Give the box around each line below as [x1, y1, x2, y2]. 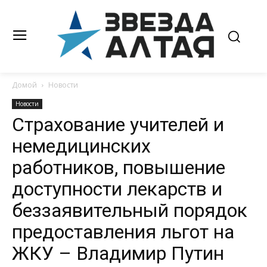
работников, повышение [12, 156, 225, 179]
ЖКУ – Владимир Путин [12, 242, 224, 265]
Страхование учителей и [12, 113, 224, 136]
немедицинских [12, 135, 151, 158]
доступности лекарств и [12, 178, 222, 201]
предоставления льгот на [12, 221, 234, 244]
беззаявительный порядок [12, 199, 247, 222]
